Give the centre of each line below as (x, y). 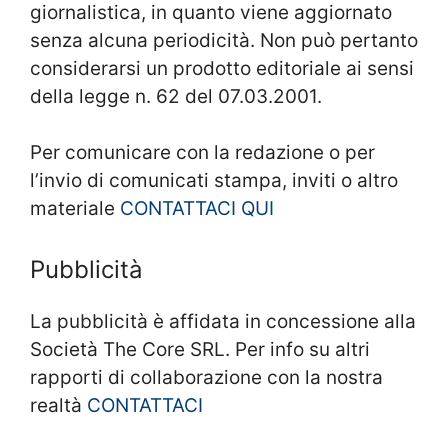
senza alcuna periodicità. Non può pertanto (224, 40)
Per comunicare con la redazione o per (202, 153)
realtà (58, 405)
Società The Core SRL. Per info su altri (200, 349)
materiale (75, 209)
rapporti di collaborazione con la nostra (206, 377)
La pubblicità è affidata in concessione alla (223, 321)
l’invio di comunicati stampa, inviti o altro (214, 181)
